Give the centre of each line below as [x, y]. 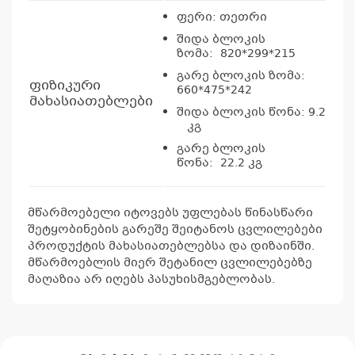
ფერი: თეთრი [222, 18]
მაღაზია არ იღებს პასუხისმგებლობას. [151, 280]
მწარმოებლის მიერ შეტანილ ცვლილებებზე [170, 263]
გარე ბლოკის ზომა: [241, 76]
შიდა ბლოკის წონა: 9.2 [251, 113]
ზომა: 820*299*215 [236, 54]
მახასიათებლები [91, 102]
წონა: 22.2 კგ [219, 164]
